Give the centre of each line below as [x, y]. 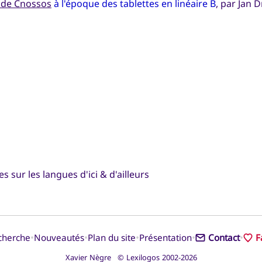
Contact [224, 238]
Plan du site [112, 238]
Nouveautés [59, 238]
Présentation [166, 238]
